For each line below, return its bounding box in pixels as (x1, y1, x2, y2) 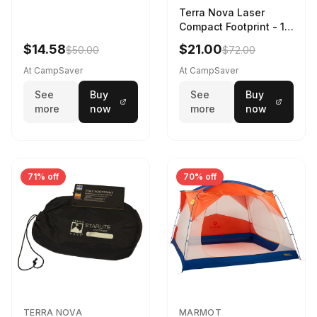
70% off (183, 171, 217, 183)
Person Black (179, 35, 243, 47)
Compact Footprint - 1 (179, 21, 284, 33)
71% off (28, 171, 59, 183)
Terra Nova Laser (179, 6, 265, 19)
